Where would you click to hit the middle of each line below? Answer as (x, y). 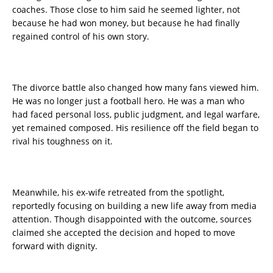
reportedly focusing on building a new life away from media (134, 206)
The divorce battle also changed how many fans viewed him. (136, 88)
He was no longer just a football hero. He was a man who (128, 101)
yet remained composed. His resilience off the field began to (135, 128)
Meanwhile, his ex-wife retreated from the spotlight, (118, 193)
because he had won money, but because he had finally (126, 23)
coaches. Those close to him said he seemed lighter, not (126, 10)
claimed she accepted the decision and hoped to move (124, 233)
